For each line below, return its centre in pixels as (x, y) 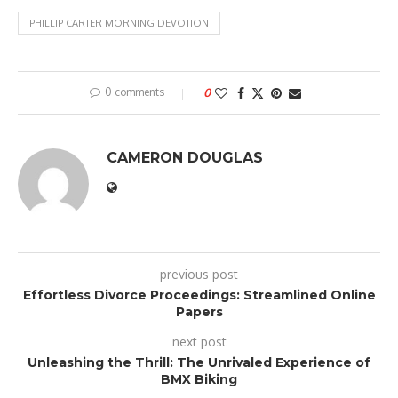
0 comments (135, 92)
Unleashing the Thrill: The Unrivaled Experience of (199, 363)
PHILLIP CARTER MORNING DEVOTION (119, 24)
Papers (199, 312)
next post (199, 342)
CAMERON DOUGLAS (185, 158)
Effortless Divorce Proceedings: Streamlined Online (199, 295)
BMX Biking (199, 380)
